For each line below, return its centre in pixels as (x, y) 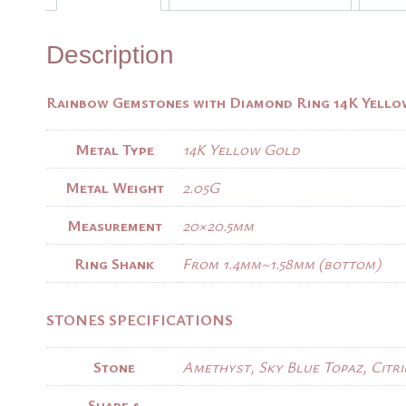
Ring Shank (114, 263)
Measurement (114, 225)
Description (110, 54)
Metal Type (114, 149)
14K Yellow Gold (241, 149)
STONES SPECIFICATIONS (140, 320)
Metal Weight (114, 187)
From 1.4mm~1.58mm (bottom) (281, 263)
